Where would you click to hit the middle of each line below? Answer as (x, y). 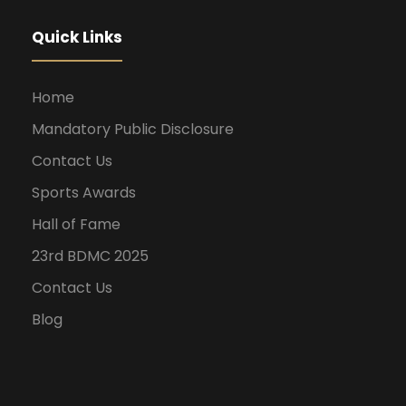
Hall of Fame (76, 225)
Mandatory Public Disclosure (133, 130)
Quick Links (77, 38)
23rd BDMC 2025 (90, 256)
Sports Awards (84, 193)
